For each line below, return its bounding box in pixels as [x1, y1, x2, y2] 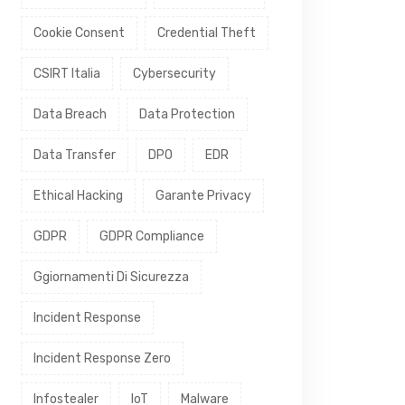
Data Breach [33, 107, 107, 122]
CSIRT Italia [33, 66, 100, 81]
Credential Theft [157, 25, 256, 41]
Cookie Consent [33, 25, 125, 41]
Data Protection [139, 107, 235, 122]
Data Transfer [33, 147, 116, 163]
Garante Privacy [155, 188, 251, 203]
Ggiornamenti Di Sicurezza [33, 269, 189, 285]
